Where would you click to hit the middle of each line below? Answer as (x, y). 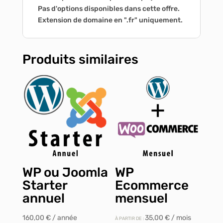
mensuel (142, 199)
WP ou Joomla (65, 173)
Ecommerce (152, 186)
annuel (43, 199)
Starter (45, 186)
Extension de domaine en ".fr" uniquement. (110, 20)
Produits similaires (80, 60)
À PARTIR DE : (130, 219)
